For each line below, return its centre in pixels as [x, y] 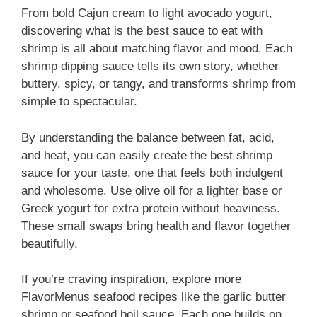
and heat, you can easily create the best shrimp [147, 155]
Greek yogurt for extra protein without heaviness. [151, 208]
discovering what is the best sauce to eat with [142, 31]
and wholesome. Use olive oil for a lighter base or [152, 190]
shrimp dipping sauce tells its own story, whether [150, 67]
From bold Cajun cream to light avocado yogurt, [147, 13]
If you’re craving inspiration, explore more [131, 279]
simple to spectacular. [79, 102]
